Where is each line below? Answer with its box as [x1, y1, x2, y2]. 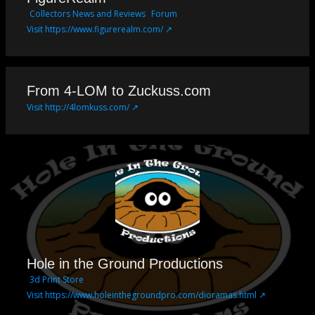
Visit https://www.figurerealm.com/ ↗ [27, 22, 172, 35]
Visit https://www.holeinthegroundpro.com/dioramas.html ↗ [27, 288, 266, 301]
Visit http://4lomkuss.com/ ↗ [27, 101, 139, 113]
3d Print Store [30, 273, 84, 285]
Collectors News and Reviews [30, 7, 146, 20]
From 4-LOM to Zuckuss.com [27, 82, 211, 98]
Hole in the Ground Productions [27, 255, 223, 271]
